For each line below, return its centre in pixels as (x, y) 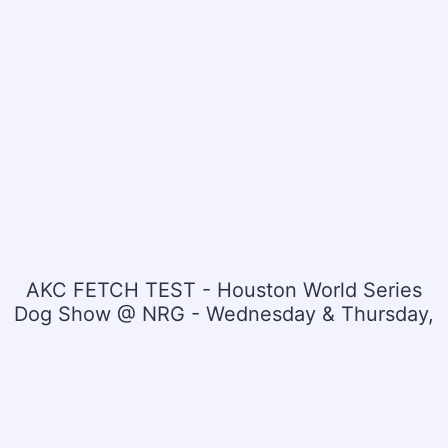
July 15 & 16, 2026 (224, 338)
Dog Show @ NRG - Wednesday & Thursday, (224, 314)
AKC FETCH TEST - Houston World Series (224, 290)
